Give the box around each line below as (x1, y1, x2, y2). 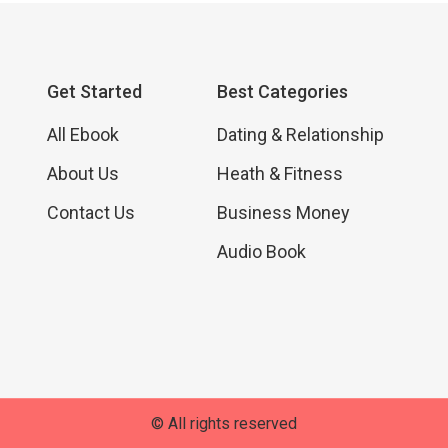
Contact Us (46, 202, 135, 224)
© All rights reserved (151, 414, 297, 434)
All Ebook (46, 124, 119, 146)
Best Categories (217, 81, 349, 103)
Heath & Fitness (217, 163, 344, 185)
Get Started (46, 81, 142, 103)
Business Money (217, 202, 351, 224)
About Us (46, 163, 119, 185)
